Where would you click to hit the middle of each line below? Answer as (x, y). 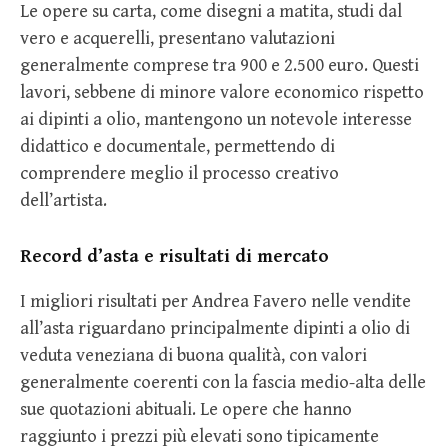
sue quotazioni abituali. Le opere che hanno (186, 409)
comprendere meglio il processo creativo (179, 174)
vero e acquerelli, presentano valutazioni (177, 39)
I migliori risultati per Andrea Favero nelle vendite (215, 301)
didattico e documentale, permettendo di (177, 147)
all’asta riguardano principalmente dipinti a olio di (215, 328)
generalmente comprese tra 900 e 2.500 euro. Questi (219, 66)
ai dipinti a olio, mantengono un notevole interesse (216, 120)
